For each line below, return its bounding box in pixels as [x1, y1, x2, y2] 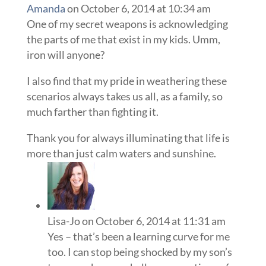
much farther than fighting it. [26, 104, 159, 118]
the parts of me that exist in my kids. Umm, [26, 32, 220, 46]
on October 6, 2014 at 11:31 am [81, 214, 226, 227]
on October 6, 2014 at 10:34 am [66, 1, 211, 15]
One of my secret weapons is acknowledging [26, 17, 228, 30]
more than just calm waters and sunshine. [26, 146, 216, 160]
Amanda [26, 1, 65, 15]
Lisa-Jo [47, 214, 80, 227]
